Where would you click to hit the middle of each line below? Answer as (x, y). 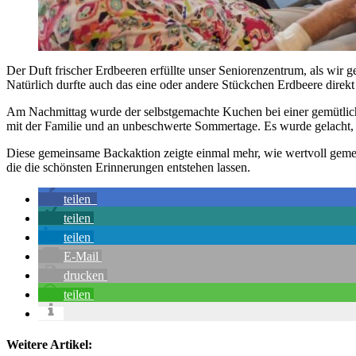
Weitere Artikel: (49, 345)
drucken (84, 275)
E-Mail (81, 256)
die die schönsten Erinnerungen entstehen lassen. (128, 167)
